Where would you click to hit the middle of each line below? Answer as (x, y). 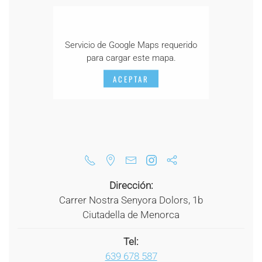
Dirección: (131, 186)
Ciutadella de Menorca (131, 215)
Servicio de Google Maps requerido (131, 45)
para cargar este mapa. (131, 58)
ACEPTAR (131, 79)
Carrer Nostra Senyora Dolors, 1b (131, 200)
